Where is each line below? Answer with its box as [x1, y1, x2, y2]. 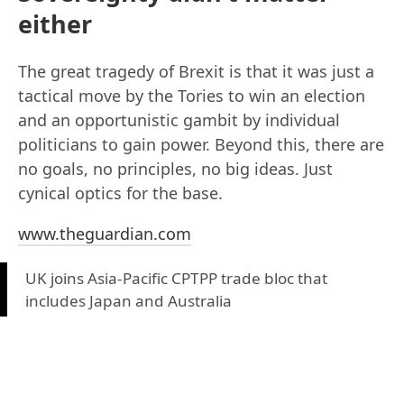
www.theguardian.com [18, 223, 191, 245]
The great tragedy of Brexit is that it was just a [18, 60, 374, 83]
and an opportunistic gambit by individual [18, 109, 340, 132]
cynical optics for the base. [18, 182, 223, 205]
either [18, 7, 92, 41]
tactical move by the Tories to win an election [18, 85, 365, 107]
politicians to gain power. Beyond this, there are [18, 133, 384, 156]
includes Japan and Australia [25, 290, 232, 312]
